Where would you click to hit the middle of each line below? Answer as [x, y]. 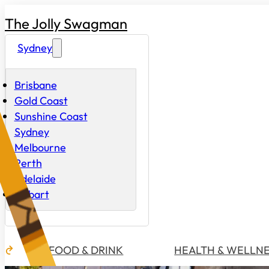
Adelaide [35, 178]
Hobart [32, 194]
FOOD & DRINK [86, 250]
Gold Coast [41, 100]
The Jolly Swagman [66, 23]
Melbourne [40, 147]
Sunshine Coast [51, 116]
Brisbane [35, 85]
